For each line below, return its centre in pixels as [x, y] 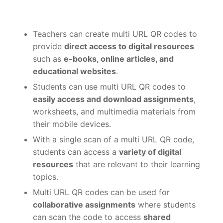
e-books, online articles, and [119, 58]
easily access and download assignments [113, 99]
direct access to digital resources [129, 46]
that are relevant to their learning [137, 164]
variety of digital [150, 152]
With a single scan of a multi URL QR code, [113, 139]
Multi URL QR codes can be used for [101, 192]
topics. [46, 176]
